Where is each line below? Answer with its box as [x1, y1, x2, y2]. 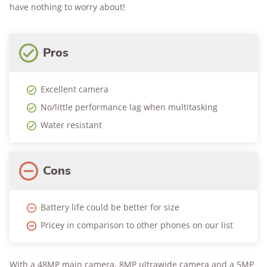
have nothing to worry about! [10, 1, 125, 13]
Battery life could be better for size [41, 201, 179, 213]
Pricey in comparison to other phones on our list [41, 219, 233, 231]
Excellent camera [41, 83, 108, 95]
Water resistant [41, 119, 102, 131]
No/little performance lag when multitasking [41, 101, 218, 113]
